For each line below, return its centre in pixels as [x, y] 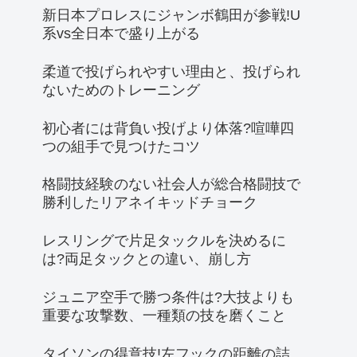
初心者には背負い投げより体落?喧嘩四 [168, 128]
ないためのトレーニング [121, 90]
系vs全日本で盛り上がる [121, 33]
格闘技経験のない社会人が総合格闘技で [171, 184]
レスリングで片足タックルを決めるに [164, 241]
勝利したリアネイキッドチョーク [150, 203]
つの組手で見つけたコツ [121, 146]
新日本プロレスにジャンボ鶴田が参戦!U [171, 15]
